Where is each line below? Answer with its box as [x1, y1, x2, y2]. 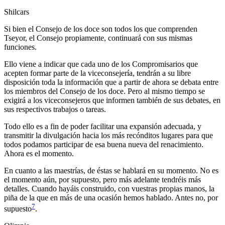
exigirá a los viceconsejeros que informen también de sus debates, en [4, 95, 220, 104]
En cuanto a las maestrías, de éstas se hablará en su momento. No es [4, 166, 218, 175]
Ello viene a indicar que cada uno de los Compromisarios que [4, 59, 198, 68]
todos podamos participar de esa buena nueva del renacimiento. [4, 140, 203, 149]
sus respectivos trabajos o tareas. [4, 104, 106, 114]
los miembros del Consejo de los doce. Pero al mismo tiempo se [4, 86, 205, 95]
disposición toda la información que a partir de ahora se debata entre [4, 77, 218, 86]
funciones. [4, 42, 37, 51]
